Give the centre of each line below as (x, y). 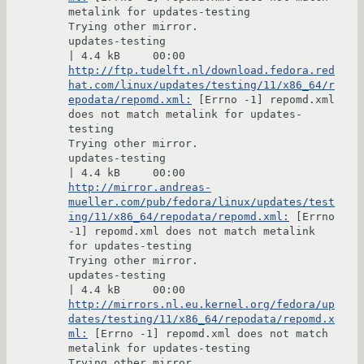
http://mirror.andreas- (140, 188)
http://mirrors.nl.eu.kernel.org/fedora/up (201, 305)
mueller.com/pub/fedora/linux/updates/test (201, 202)
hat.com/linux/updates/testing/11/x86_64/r (201, 85)
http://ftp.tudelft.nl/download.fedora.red (201, 71)
